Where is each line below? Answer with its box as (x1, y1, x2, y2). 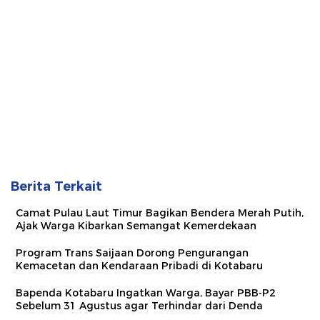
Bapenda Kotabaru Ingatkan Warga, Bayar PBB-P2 (16, 286, 276, 299)
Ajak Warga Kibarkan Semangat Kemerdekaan (16, 219, 256, 232)
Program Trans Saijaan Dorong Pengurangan (16, 246, 249, 259)
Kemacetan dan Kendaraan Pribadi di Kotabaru (16, 259, 263, 272)
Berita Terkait (11, 178, 102, 194)
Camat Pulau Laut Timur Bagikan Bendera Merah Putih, (16, 206, 304, 219)
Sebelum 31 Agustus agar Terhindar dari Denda (16, 299, 263, 312)
